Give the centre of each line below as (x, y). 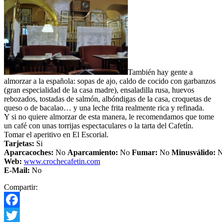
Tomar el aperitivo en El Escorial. (56, 135)
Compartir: (21, 187)
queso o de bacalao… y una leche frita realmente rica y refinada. (104, 108)
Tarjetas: (19, 144)
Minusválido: (194, 153)
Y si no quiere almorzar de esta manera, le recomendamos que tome (109, 117)
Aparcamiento (91, 153)
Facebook (19, 216)
